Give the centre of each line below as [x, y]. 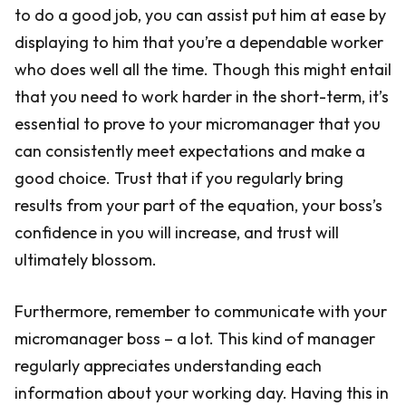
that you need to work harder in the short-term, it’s [202, 97]
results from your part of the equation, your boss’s [198, 205]
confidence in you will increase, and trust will [177, 232]
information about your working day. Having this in [202, 393]
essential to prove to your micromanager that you [198, 124]
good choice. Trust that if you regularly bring [179, 178]
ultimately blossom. [86, 260]
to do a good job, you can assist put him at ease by [200, 15]
